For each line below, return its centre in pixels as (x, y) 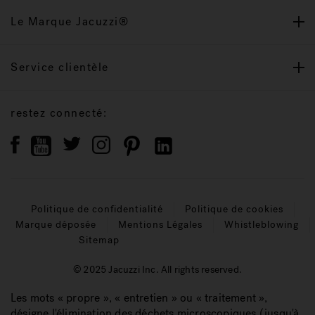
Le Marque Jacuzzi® (70, 21)
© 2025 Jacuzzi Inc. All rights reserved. (157, 270)
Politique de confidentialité (97, 209)
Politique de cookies (234, 209)
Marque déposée (56, 225)
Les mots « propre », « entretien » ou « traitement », (139, 297)
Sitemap (99, 240)
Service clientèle (60, 67)
